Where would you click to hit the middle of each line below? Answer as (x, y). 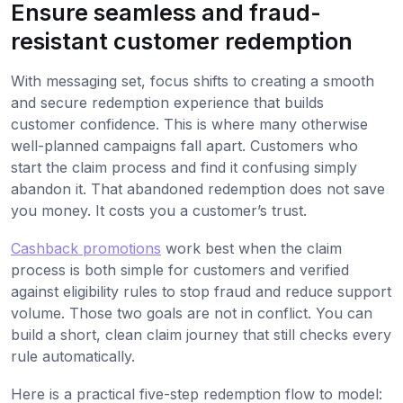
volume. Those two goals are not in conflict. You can (192, 313)
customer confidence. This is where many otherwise (189, 124)
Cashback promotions (86, 248)
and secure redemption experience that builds (167, 102)
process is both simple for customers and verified (180, 269)
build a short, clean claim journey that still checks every (201, 334)
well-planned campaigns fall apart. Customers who (184, 145)
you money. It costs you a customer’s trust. (159, 210)
